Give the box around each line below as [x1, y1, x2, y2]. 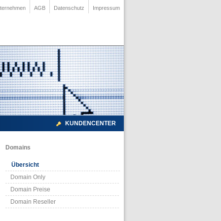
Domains [5, 144, 31, 151]
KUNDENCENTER [65, 120, 116, 127]
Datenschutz [54, 5, 84, 11]
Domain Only [10, 173, 45, 181]
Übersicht [11, 161, 39, 168]
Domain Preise [10, 185, 50, 193]
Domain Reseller [10, 198, 56, 205]
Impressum [93, 5, 120, 11]
